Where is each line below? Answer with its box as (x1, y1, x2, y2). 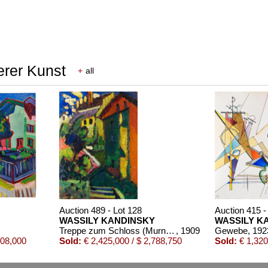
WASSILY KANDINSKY (59, 215, 155, 226)
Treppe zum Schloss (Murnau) (165, 225, 175, 236)
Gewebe (214, 225, 248, 236)
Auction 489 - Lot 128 (59, 205, 142, 215)
